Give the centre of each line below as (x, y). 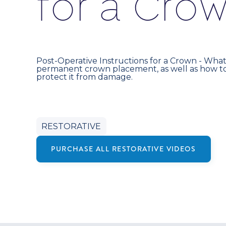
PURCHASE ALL (81, 149)
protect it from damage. (84, 77)
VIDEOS (180, 149)
